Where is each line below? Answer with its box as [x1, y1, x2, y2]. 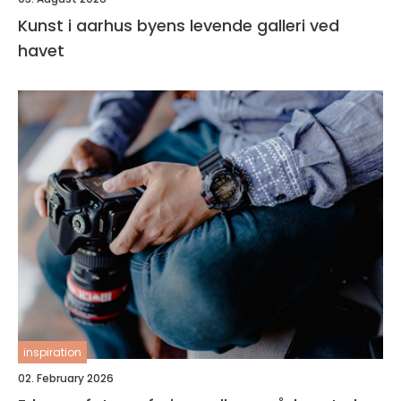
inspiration [23, 345, 81, 360]
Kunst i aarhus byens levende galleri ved [18, 14, 137, 37]
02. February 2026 [18, 371, 114, 386]
